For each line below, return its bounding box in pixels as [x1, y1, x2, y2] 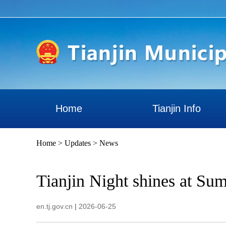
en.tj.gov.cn [36, 202, 73, 210]
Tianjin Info [152, 103, 201, 114]
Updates [65, 139, 91, 147]
